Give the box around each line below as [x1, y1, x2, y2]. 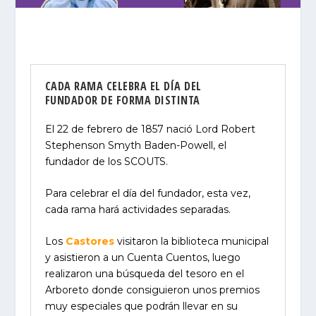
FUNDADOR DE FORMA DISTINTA [44, 92, 200, 108]
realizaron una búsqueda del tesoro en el [44, 267, 244, 281]
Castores [65, 235, 114, 248]
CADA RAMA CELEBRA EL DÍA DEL [44, 78, 202, 94]
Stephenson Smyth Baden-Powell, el [44, 138, 226, 152]
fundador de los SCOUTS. [44, 154, 168, 168]
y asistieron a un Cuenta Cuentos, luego [44, 251, 241, 265]
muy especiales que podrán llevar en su [44, 300, 238, 313]
